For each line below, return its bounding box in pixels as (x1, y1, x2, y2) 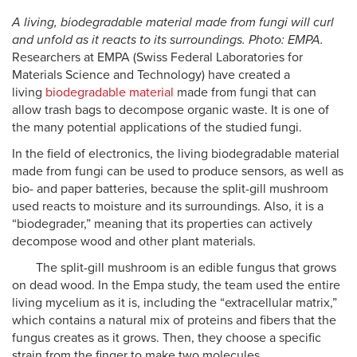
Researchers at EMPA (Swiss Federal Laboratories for (12, 49, 303, 65)
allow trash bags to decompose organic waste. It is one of (12, 102, 329, 118)
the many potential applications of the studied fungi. (12, 120, 305, 135)
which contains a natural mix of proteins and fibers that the (12, 312, 336, 328)
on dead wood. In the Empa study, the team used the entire (12, 277, 340, 293)
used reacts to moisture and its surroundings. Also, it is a (12, 198, 324, 214)
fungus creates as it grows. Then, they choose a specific (12, 330, 321, 346)
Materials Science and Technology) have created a (12, 67, 290, 83)
